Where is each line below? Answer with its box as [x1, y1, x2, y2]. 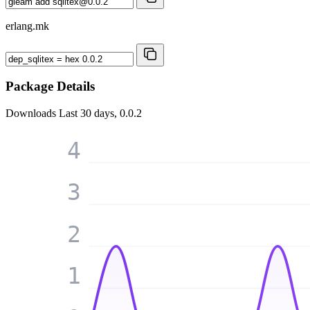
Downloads [6, 107, 59, 120]
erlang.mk [6, 19, 49, 32]
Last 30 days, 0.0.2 [59, 107, 142, 120]
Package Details [6, 79, 95, 94]
